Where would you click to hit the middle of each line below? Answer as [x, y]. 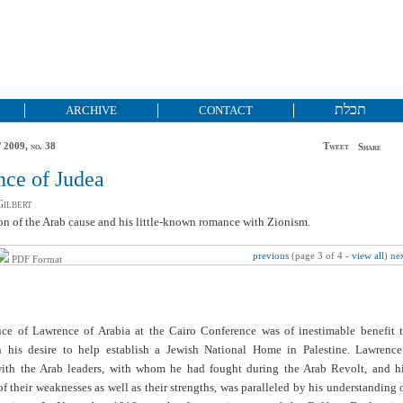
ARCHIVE [91, 110]
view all [368, 256]
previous [271, 256]
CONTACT [226, 110]
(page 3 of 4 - [320, 256]
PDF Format [37, 260]
